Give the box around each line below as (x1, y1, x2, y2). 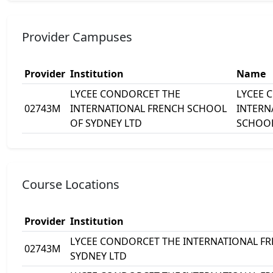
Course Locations (22, 176, 119, 193)
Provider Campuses (22, 29, 132, 45)
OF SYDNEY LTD (70, 116, 142, 130)
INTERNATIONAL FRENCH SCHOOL (70, 102, 227, 115)
